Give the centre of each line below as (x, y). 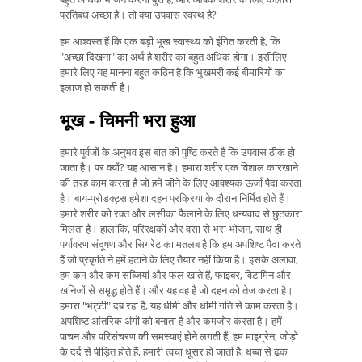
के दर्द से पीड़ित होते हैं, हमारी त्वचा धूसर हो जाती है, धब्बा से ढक (174, 352)
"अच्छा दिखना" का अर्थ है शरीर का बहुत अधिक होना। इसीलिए (173, 56)
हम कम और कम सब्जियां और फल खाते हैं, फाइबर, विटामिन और (175, 275)
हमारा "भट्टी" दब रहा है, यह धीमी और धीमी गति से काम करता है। (179, 306)
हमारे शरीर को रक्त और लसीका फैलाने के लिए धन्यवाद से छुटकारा (181, 214)
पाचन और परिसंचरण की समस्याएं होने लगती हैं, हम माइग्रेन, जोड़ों (179, 337)
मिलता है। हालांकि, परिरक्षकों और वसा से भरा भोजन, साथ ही (171, 229)
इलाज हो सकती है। (96, 87)
